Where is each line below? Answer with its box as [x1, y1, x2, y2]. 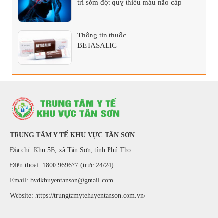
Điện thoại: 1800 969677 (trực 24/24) [10, 161, 114, 169]
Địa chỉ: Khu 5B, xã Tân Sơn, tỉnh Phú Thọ [10, 146, 131, 154]
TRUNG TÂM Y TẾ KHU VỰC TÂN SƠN [10, 131, 135, 139]
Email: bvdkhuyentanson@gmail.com [10, 176, 113, 184]
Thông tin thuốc [77, 31, 126, 39]
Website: [10, 191, 35, 199]
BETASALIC [77, 41, 117, 49]
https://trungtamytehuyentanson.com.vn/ [35, 191, 145, 199]
